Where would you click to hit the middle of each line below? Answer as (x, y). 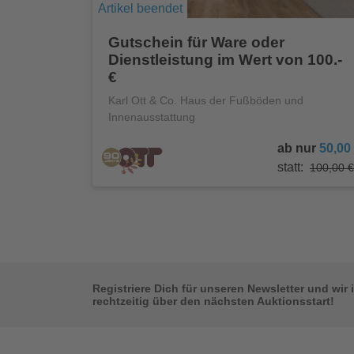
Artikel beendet (140, 9)
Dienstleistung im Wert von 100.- (225, 60)
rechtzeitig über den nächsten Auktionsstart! (213, 301)
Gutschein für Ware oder (196, 43)
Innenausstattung (152, 117)
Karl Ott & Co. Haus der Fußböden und (206, 101)
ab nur (298, 149)
